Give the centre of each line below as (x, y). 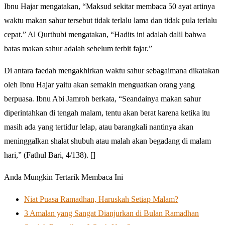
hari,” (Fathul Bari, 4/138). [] (50, 155)
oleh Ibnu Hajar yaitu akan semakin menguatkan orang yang (99, 84)
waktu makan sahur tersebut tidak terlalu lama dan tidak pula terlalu (110, 20)
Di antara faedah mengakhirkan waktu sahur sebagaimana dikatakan (112, 70)
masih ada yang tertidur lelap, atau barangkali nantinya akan (99, 127)
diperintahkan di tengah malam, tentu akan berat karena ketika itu (107, 113)
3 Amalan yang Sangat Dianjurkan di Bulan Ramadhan (111, 213)
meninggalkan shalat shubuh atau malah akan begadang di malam (107, 141)
